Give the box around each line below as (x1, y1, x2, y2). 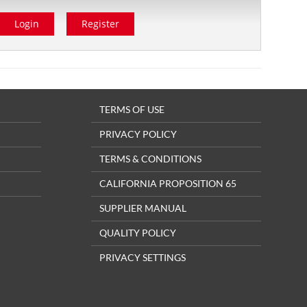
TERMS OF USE (99, 103, 164, 115)
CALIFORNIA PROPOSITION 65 (99, 177, 236, 189)
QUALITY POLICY (99, 227, 176, 238)
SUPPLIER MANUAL (99, 202, 186, 214)
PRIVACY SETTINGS (99, 251, 186, 263)
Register (81, 17, 119, 30)
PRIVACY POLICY (99, 128, 177, 140)
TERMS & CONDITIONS (99, 153, 201, 164)
